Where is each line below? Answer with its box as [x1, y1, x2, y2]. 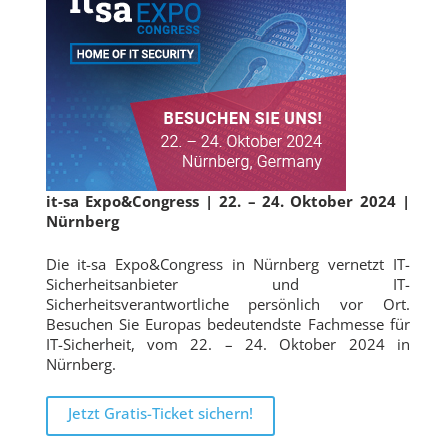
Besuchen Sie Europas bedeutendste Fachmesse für [45, 313, 410, 334]
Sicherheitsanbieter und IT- [45, 273, 410, 294]
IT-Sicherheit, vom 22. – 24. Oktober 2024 [45, 333, 385, 354]
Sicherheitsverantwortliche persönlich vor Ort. [45, 293, 410, 314]
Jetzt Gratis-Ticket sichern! [67, 403, 253, 423]
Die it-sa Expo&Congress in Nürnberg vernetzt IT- [45, 253, 410, 274]
